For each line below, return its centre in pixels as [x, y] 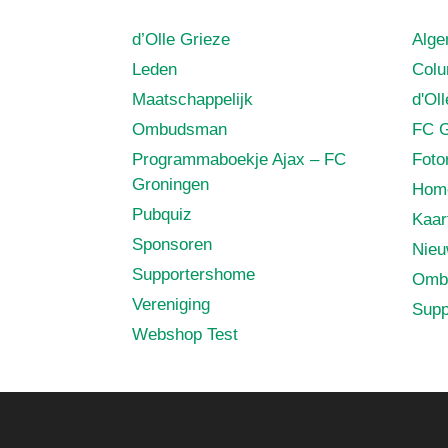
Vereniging [171, 305]
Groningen [170, 185]
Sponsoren [172, 245]
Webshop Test [185, 335]
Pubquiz [162, 215]
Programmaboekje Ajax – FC [239, 160]
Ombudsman [179, 130]
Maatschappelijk [192, 100]
